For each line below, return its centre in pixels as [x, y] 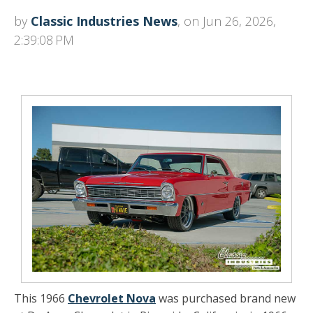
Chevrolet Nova [112, 299]
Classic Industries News [104, 21]
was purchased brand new [226, 299]
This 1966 [41, 299]
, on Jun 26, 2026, [227, 21]
